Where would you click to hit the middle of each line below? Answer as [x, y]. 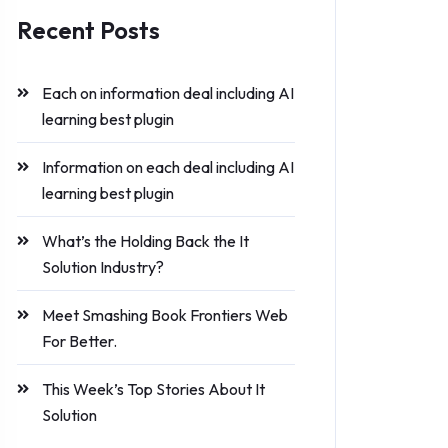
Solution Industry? [103, 267]
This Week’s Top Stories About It [153, 389]
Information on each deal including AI [168, 167]
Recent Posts [88, 30]
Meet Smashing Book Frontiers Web [165, 315]
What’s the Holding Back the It [145, 241]
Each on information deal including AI [168, 93]
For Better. [79, 341]
